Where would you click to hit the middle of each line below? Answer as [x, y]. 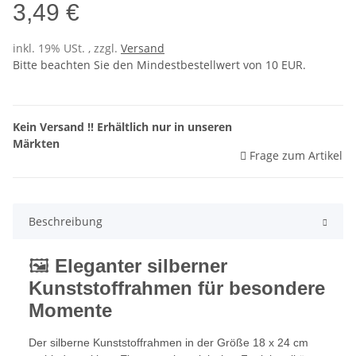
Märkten [36, 144]
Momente [70, 311]
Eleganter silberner [141, 266]
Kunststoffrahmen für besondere [177, 288]
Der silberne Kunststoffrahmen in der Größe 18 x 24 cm [168, 343]
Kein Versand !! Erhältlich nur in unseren [122, 127]
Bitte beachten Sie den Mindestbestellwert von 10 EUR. [159, 65]
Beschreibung [66, 222]
